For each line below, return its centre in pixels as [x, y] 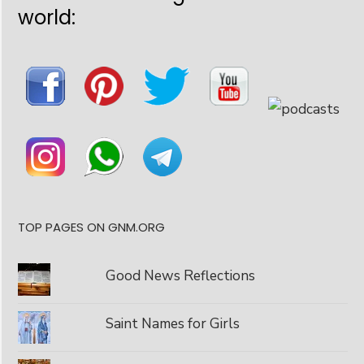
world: [47, 17]
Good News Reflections [180, 275]
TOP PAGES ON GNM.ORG [91, 227]
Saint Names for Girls [172, 323]
